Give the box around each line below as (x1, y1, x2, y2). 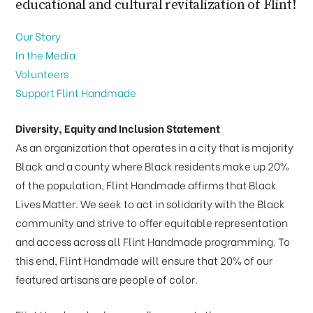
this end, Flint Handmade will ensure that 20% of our (15, 253, 273, 268)
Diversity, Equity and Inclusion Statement (15, 121, 221, 136)
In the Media (15, 48, 76, 63)
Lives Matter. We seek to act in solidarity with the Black (15, 196, 286, 212)
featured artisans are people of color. (15, 272, 198, 287)
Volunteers (15, 66, 69, 82)
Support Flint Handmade (15, 85, 137, 101)
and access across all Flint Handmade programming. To (15, 234, 291, 249)
